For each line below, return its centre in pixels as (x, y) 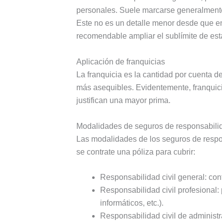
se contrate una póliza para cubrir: (136, 152)
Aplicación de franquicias (120, 61)
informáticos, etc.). (132, 203)
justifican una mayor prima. (123, 100)
